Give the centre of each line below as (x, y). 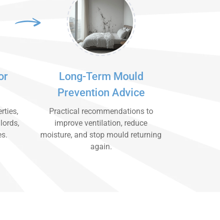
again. (101, 147)
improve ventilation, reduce (101, 123)
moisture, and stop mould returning (101, 135)
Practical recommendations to (101, 111)
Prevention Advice (101, 93)
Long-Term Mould (101, 76)
